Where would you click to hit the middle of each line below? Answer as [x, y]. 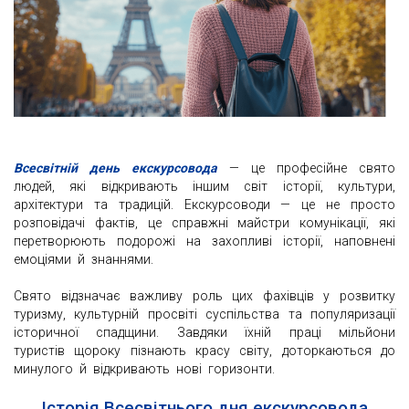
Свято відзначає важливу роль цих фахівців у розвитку [204, 296]
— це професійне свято [306, 168]
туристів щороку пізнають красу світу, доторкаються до [204, 351]
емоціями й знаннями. [84, 260]
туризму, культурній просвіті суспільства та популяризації [204, 315]
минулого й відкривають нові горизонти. [144, 369]
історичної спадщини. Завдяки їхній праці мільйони [204, 333]
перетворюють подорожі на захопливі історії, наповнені [204, 241]
